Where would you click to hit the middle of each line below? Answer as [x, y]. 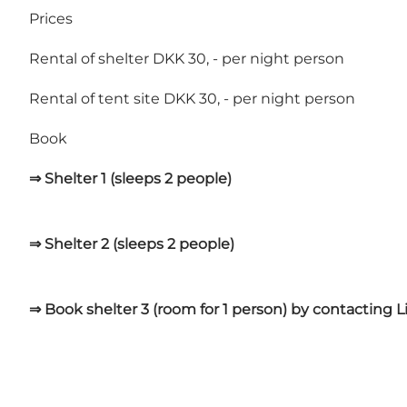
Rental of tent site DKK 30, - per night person [192, 99]
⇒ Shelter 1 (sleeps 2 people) [130, 179]
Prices [51, 19]
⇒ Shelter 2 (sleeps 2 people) [132, 244]
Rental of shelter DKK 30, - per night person [187, 59]
